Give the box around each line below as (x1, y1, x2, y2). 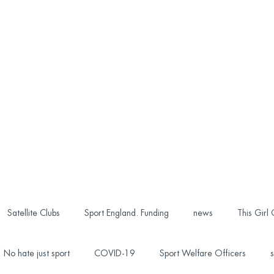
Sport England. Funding (84, 209, 169, 217)
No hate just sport (3, 249, 70, 257)
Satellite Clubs (7, 209, 60, 217)
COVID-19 (94, 249, 135, 257)
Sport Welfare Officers (159, 249, 246, 257)
